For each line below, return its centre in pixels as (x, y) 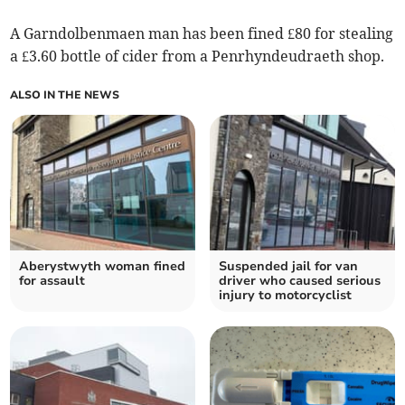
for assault (52, 281)
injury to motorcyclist (285, 296)
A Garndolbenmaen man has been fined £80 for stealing (202, 34)
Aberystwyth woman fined (103, 267)
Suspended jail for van (288, 267)
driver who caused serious (300, 281)
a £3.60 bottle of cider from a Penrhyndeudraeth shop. (198, 57)
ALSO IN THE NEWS (65, 95)
